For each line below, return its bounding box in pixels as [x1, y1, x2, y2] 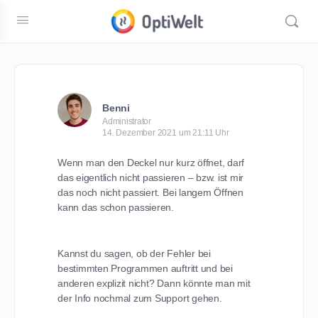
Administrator [102, 116, 151, 126]
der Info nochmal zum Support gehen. [57, 292, 222, 304]
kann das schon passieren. [57, 202, 174, 213]
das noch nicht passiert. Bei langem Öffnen [57, 187, 243, 198]
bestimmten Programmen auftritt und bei [57, 263, 233, 274]
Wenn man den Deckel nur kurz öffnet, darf [57, 157, 245, 168]
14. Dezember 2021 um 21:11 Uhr [102, 128, 229, 138]
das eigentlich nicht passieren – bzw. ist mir [57, 172, 244, 183]
